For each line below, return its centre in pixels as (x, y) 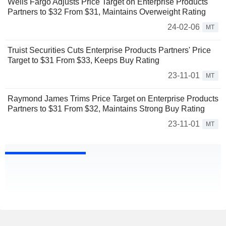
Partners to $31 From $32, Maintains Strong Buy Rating (106, 109)
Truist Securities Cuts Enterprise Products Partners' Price (109, 50)
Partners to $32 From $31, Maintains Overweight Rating (107, 12)
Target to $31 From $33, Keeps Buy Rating (83, 61)
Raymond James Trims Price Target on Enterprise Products (113, 99)
